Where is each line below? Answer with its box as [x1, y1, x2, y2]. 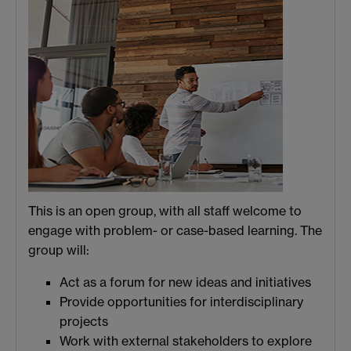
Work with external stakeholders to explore [60, 333, 312, 349]
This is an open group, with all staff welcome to [28, 203, 302, 219]
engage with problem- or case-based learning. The [28, 223, 322, 239]
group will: [28, 242, 89, 259]
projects [60, 313, 108, 330]
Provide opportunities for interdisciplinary [60, 294, 303, 310]
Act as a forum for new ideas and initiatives [60, 274, 311, 291]
